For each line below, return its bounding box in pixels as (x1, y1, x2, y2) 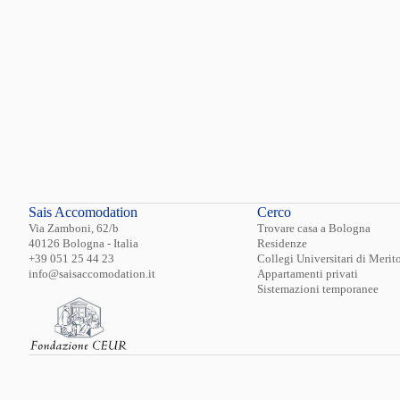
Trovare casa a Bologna (257, 222, 371, 235)
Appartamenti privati (257, 268, 358, 280)
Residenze (257, 237, 307, 250)
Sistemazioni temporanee (257, 283, 379, 296)
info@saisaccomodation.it (29, 268, 155, 280)
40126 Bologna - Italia (29, 237, 138, 250)
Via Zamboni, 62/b (29, 222, 119, 235)
